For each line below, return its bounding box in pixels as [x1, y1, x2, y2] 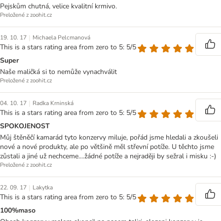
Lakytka [33, 184, 53, 192]
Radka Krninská [33, 99, 74, 108]
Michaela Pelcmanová [33, 34, 90, 42]
